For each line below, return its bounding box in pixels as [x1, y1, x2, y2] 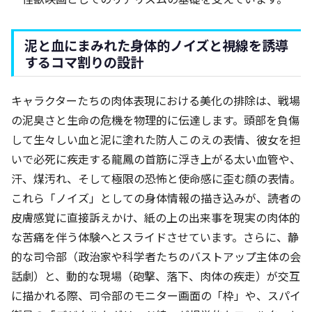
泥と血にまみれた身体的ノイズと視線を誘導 [24, 36, 288, 56]
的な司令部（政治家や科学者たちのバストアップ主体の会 [11, 248, 301, 265]
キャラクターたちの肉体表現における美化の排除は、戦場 [11, 92, 300, 109]
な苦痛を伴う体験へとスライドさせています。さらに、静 [11, 228, 299, 246]
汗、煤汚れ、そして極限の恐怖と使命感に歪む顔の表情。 [11, 170, 301, 187]
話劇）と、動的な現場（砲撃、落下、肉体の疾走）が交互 [11, 267, 300, 285]
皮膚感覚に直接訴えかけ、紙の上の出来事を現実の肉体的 [11, 209, 300, 226]
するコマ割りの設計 [24, 52, 143, 72]
